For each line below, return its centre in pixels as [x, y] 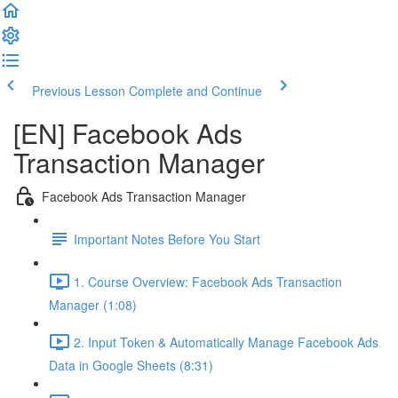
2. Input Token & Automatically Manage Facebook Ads [226, 342]
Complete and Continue [195, 91]
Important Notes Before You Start [167, 239]
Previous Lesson [79, 91]
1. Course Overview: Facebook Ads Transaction [208, 281]
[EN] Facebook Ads [128, 133]
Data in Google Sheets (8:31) [131, 365]
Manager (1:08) [93, 305]
